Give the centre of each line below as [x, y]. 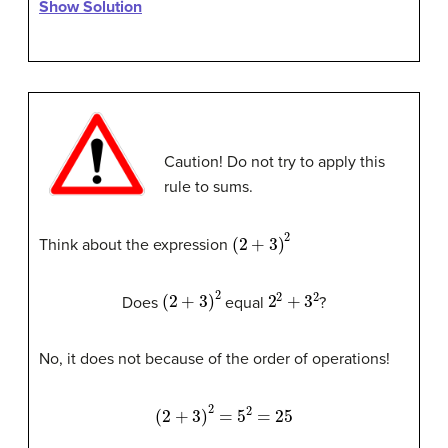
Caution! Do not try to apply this [274, 162]
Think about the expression [135, 244]
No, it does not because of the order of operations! [214, 359]
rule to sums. [208, 187]
